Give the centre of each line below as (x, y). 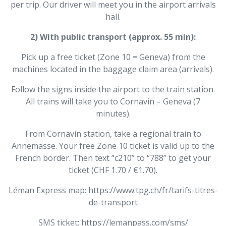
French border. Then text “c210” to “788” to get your (113, 158)
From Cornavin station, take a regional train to (113, 134)
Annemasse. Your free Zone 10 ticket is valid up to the (113, 146)
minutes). (113, 114)
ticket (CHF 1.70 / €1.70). (113, 170)
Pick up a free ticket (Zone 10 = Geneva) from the (113, 57)
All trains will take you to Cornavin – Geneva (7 (113, 102)
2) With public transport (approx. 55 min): (113, 37)
